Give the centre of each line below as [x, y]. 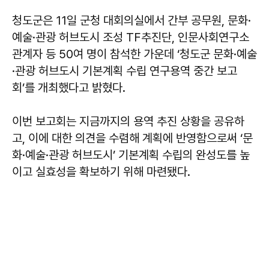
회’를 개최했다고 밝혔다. [69, 87]
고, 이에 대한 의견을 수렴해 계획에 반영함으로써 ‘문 [132, 138]
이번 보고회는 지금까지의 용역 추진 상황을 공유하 [128, 121]
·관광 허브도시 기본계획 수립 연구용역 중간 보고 [125, 71]
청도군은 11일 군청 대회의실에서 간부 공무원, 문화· [131, 20]
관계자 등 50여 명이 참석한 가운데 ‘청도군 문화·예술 [134, 54]
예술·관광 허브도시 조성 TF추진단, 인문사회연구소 [131, 37]
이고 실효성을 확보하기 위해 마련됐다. [101, 171]
